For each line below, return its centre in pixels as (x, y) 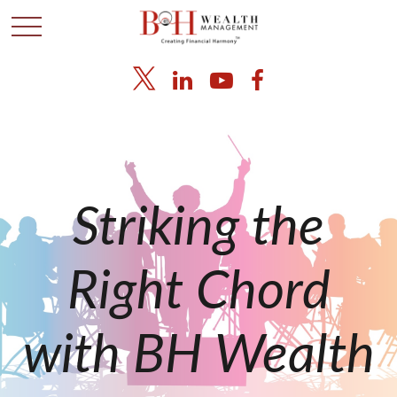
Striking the (198, 229)
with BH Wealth (198, 356)
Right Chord (198, 292)
